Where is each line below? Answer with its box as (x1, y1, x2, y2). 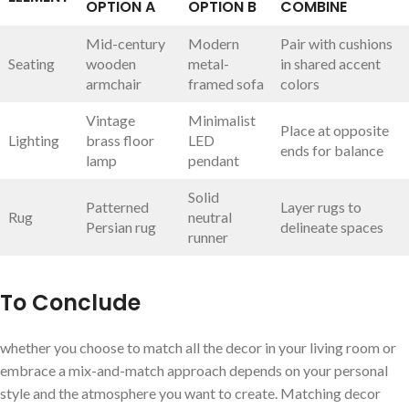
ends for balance (280, 141, 383, 159)
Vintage (86, 110, 135, 129)
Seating (8, 54, 55, 72)
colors (280, 74, 320, 92)
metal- (188, 54, 229, 72)
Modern (188, 34, 239, 52)
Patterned (86, 197, 149, 215)
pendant (188, 151, 239, 169)
